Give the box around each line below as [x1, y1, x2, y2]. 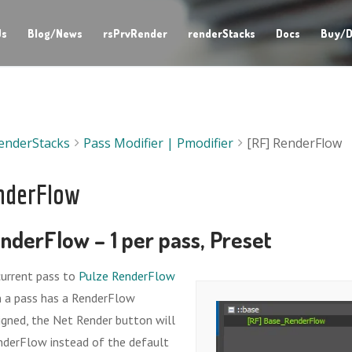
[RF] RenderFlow [247, 134, 343, 152]
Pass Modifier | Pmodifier [83, 134, 234, 152]
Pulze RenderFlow [79, 268, 176, 284]
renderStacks [187, 26, 255, 40]
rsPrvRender [102, 26, 167, 40]
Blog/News [27, 26, 82, 40]
